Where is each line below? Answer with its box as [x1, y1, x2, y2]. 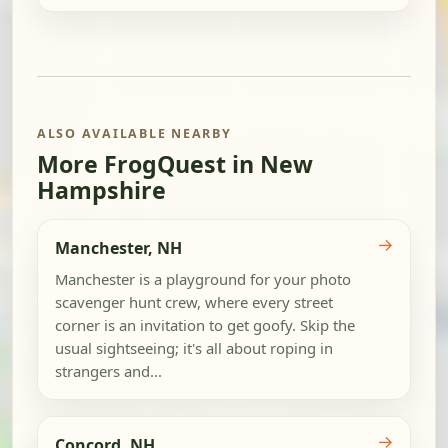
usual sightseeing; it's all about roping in [54, 338, 333, 359]
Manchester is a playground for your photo [54, 269, 351, 290]
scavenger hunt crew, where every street [54, 292, 333, 313]
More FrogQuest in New [37, 147, 313, 180]
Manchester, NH [54, 236, 182, 259]
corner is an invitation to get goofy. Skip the [54, 315, 355, 336]
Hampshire [37, 173, 166, 206]
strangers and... [54, 361, 162, 382]
